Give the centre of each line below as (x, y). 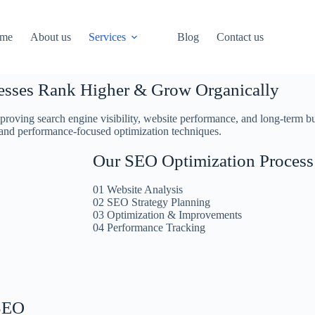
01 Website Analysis (138, 189)
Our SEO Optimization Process (203, 161)
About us (50, 37)
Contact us (240, 37)
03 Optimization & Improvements (167, 215)
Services (107, 37)
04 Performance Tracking (149, 227)
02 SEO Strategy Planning (152, 202)
